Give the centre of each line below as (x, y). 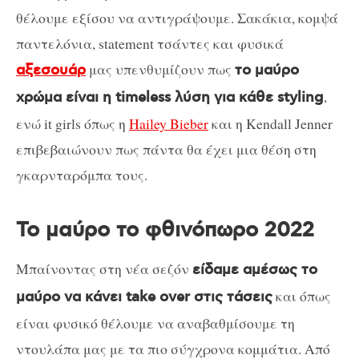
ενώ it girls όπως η (73, 124)
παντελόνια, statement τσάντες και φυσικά (150, 44)
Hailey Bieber (169, 124)
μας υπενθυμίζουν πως (160, 69)
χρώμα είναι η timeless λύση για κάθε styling (170, 98)
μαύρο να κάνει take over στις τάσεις (144, 298)
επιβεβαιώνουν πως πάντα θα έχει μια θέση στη (166, 149)
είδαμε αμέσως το (255, 270)
